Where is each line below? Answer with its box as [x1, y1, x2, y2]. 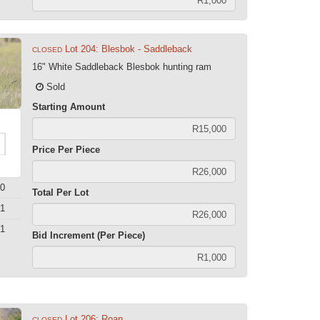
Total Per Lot [32, 187, 89, 198]
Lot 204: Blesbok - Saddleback [65, 44, 193, 54]
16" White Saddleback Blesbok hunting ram [32, 61, 212, 72]
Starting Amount [32, 101, 106, 112]
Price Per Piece [32, 144, 101, 155]
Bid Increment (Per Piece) [32, 230, 146, 241]
